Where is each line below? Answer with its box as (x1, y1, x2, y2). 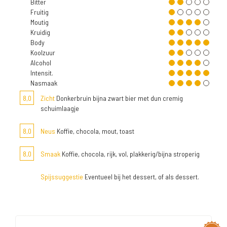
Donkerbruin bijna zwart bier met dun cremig (55, 94, 183, 102)
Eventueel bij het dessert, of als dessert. (83, 172, 199, 181)
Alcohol (30, 58, 51, 67)
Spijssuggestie (41, 172, 83, 181)
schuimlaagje (41, 104, 79, 112)
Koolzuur (30, 48, 55, 57)
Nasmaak (30, 79, 57, 87)
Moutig (30, 18, 49, 26)
